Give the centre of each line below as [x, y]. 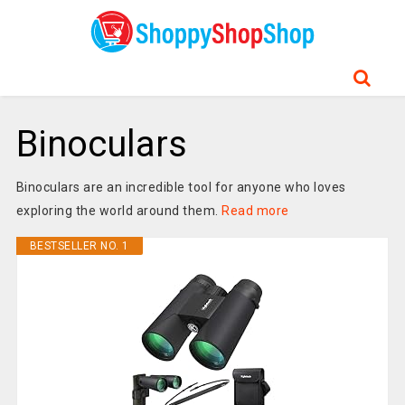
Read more [255, 211]
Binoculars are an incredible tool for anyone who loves [181, 187]
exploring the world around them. [119, 211]
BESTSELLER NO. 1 [79, 246]
